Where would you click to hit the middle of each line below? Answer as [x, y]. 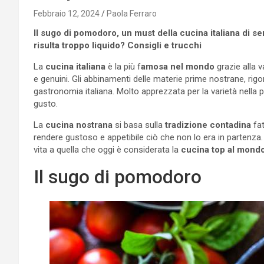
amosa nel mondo [178, 66]
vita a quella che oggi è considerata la [107, 149]
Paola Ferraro [132, 13]
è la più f [123, 66]
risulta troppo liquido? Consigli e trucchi [118, 45]
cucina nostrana [79, 125]
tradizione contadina [207, 125]
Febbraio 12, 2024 [67, 13]
